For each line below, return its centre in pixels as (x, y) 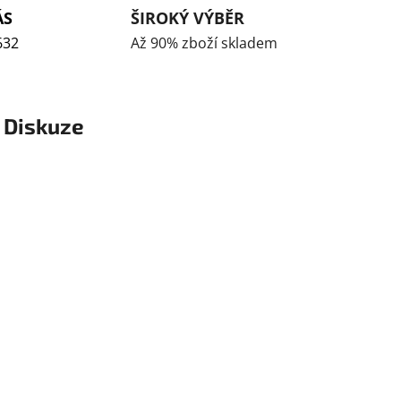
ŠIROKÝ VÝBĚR (187, 17)
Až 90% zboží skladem (204, 43)
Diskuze (43, 126)
